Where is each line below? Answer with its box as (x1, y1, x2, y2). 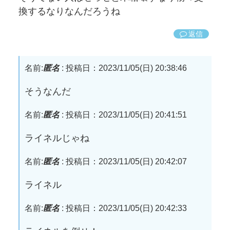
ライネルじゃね (24, 132, 89, 143)
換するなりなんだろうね (18, 6, 120, 17)
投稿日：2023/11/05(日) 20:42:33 (65, 203, 187, 213)
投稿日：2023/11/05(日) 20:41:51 (65, 110, 187, 119)
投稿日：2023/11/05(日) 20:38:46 (65, 63, 187, 72)
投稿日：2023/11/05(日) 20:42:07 (65, 157, 187, 166)
